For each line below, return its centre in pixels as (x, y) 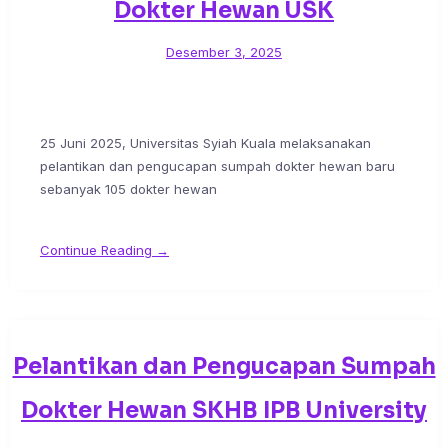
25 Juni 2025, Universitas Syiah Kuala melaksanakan (205, 143)
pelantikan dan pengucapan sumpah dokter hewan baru (217, 166)
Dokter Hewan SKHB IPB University (224, 411)
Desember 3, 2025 (224, 52)
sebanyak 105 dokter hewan (128, 189)
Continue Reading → (104, 250)
